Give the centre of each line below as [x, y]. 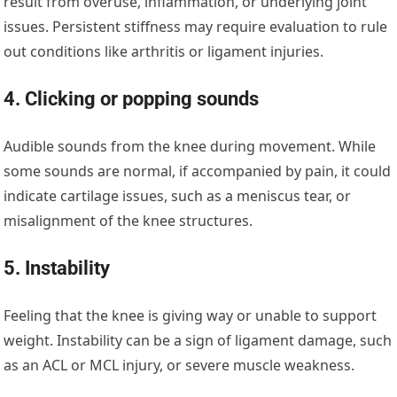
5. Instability [57, 269]
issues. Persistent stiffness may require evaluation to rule [196, 27]
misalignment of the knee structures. [128, 221]
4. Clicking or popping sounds [132, 99]
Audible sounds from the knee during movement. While [190, 147]
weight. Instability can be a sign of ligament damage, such [198, 341]
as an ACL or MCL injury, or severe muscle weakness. [179, 366]
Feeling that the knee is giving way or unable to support [191, 316]
